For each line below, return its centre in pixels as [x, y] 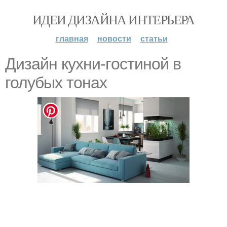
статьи [154, 38]
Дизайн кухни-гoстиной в [93, 64]
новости [114, 38]
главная [72, 38]
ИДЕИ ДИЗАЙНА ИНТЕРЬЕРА [113, 19]
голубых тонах [56, 83]
